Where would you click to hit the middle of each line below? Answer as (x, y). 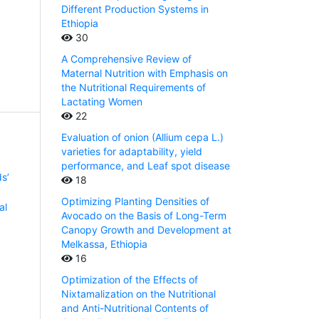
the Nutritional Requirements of (134, 87)
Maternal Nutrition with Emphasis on (145, 73)
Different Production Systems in (135, 9)
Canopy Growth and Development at (146, 229)
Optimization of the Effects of (130, 279)
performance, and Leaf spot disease (146, 165)
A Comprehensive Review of (126, 58)
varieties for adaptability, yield (132, 151)
